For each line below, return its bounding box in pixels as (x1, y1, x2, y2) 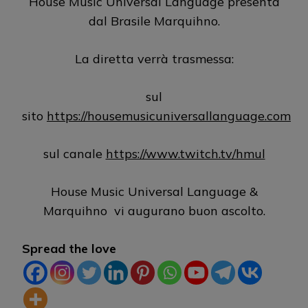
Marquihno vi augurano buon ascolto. (43, 203, 265, 219)
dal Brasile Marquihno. (88, 13, 220, 30)
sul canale (43, 146, 106, 162)
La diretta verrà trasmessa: (74, 51, 234, 67)
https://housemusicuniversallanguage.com (47, 108, 291, 124)
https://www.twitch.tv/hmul (105, 146, 265, 162)
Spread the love (22, 241, 116, 257)
